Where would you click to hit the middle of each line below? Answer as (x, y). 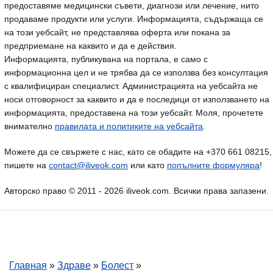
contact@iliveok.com (88, 165)
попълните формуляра (213, 165)
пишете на (27, 165)
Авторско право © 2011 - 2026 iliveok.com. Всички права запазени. (136, 191)
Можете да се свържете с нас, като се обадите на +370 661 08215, (138, 152)
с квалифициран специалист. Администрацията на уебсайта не (131, 86)
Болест (117, 265)
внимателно (30, 126)
